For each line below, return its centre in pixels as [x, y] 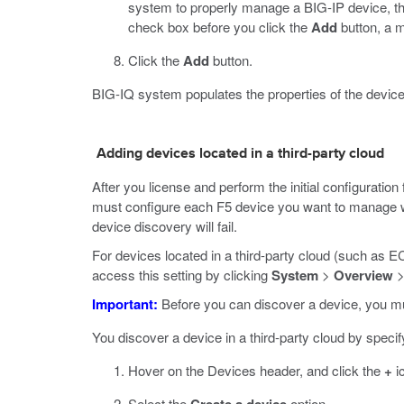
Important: [125, 304]
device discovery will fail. [165, 226]
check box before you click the [220, 27]
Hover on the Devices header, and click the [256, 370]
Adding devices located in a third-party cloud [240, 154]
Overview [363, 275]
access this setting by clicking [182, 275]
